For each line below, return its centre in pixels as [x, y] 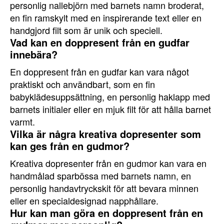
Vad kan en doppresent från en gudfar [100, 42]
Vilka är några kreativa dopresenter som [105, 134]
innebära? [34, 54]
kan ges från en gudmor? [70, 146]
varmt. [22, 121]
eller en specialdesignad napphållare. [84, 200]
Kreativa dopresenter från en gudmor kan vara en [108, 163]
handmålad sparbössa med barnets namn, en [100, 175]
